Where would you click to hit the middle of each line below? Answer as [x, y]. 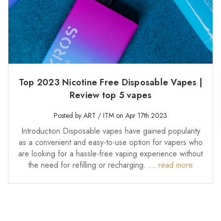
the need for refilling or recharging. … [93, 165]
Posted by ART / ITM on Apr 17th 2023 [110, 115]
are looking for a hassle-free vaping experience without [110, 154]
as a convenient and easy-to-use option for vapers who [110, 142]
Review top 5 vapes [110, 95]
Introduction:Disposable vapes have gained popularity [110, 131]
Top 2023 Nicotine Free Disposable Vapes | [110, 82]
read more [176, 165]
